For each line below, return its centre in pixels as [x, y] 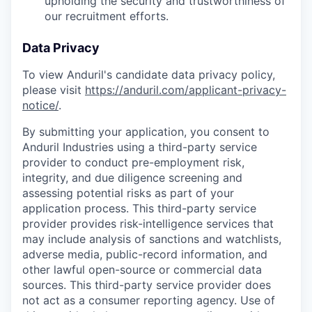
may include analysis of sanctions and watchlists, [152, 239]
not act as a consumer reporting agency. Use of [149, 301]
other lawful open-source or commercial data [142, 270]
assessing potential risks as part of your [128, 193]
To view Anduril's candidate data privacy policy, [149, 75]
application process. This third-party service [139, 209]
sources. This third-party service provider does [147, 285]
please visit [54, 90]
